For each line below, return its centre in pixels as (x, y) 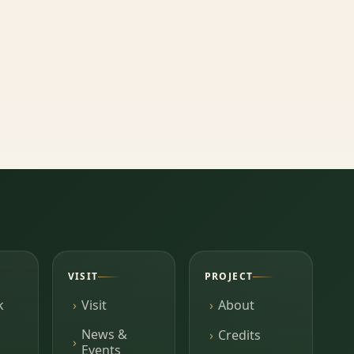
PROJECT (229, 277)
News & (104, 335)
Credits (239, 335)
